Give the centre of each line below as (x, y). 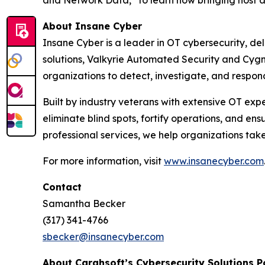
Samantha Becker (84, 203)
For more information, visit (103, 161)
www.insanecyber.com (214, 161)
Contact (62, 187)
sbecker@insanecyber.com (103, 237)
